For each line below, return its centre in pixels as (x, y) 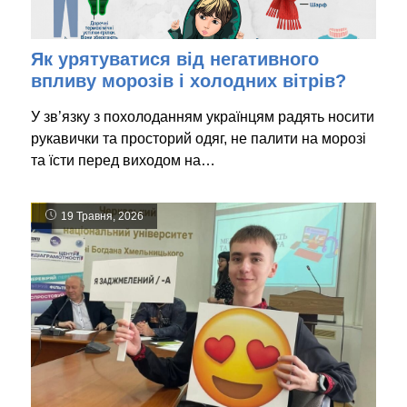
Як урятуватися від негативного (175, 60)
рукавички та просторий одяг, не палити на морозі (199, 139)
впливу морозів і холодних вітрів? (189, 81)
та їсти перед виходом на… (123, 161)
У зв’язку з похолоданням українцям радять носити (203, 117)
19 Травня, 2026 (102, 217)
